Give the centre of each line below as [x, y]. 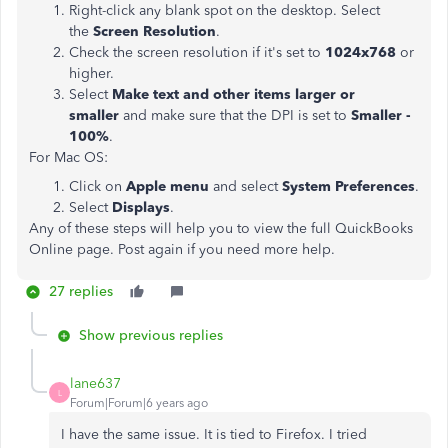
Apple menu [167, 186]
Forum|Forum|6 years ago [139, 403]
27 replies [81, 291]
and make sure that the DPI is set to [235, 115]
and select [245, 186]
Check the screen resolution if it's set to [197, 52]
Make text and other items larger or [233, 94]
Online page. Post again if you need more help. [182, 249]
